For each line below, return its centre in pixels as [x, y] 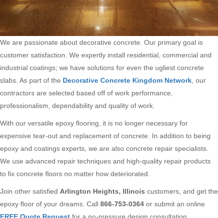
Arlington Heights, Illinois [102, 191]
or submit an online [174, 204]
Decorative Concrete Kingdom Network [127, 80]
